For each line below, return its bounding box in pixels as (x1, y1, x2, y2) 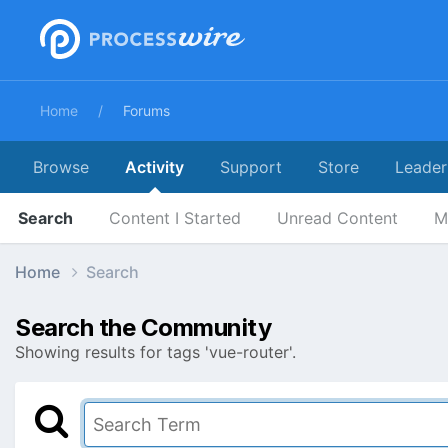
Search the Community (15, 312, 272, 342)
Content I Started (109, 208, 241, 228)
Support (220, 157, 282, 177)
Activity (125, 157, 184, 177)
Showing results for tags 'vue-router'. (15, 341, 296, 362)
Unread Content (277, 208, 398, 228)
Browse (33, 157, 89, 177)
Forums (123, 102, 170, 119)
